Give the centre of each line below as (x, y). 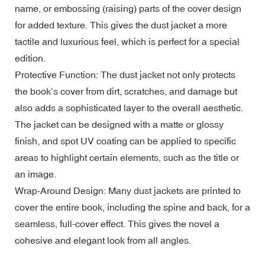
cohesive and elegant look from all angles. (103, 240)
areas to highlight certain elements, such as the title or (127, 157)
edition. (30, 58)
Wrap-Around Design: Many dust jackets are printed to (128, 190)
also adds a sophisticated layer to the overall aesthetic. (129, 107)
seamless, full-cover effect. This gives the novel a (117, 223)
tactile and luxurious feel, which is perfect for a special (127, 41)
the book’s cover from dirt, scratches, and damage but (126, 91)
